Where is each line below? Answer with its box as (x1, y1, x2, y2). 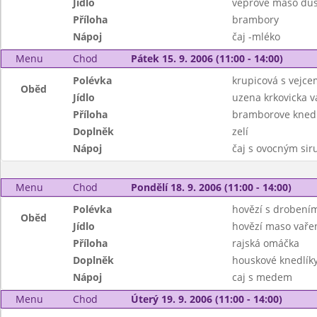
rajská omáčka (231, 236, 299, 250)
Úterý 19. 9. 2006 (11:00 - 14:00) (130, 292, 282, 306)
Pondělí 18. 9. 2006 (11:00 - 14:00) (130, 180, 292, 194)
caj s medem (231, 270, 292, 284)
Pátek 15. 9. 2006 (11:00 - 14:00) (130, 52, 283, 65)
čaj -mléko (231, 30, 280, 43)
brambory (231, 13, 279, 26)
